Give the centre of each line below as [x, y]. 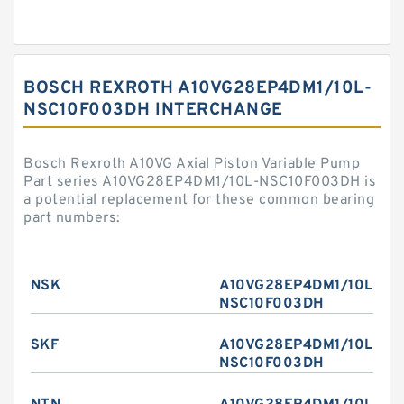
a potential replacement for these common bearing [199, 200]
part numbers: [72, 218]
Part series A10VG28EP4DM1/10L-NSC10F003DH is [200, 182]
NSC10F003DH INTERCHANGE [153, 110]
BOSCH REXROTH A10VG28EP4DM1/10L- [197, 88]
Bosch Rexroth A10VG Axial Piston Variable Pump [192, 164]
